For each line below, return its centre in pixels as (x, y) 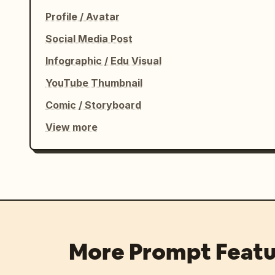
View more (72, 127)
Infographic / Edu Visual (103, 61)
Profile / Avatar (83, 17)
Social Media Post (89, 39)
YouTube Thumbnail (94, 83)
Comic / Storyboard (93, 105)
